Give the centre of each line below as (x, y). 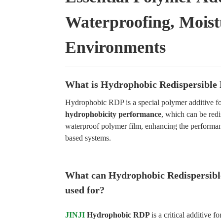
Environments (115, 47)
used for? (85, 190)
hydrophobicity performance (113, 114)
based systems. (88, 138)
